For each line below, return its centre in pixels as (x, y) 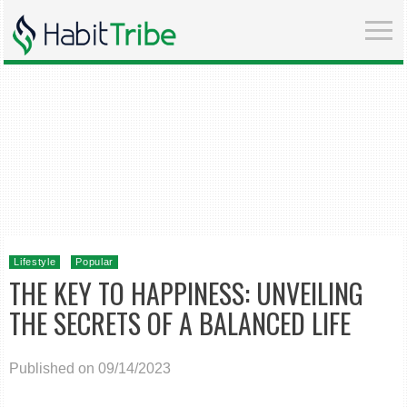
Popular (95, 262)
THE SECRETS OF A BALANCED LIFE (180, 323)
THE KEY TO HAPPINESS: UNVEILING (187, 293)
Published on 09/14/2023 (90, 368)
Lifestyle (35, 262)
